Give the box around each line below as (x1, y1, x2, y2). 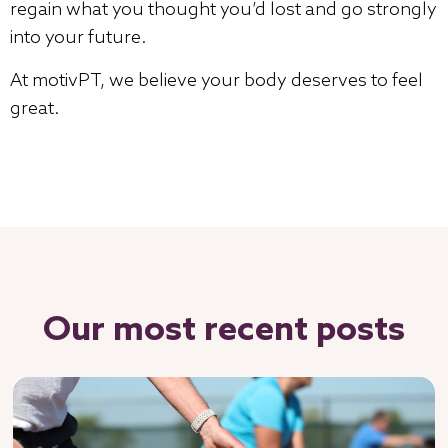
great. (10, 97, 60, 120)
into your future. (10, 27, 147, 50)
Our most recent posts (43, 310, 405, 352)
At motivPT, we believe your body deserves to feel (10, 69, 423, 92)
